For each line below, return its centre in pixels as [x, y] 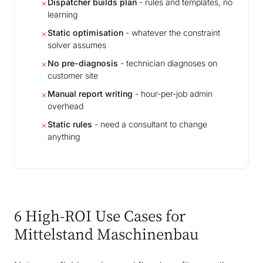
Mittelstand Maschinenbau [107, 234]
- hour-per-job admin [173, 94]
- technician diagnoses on [168, 63]
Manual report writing [90, 94]
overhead [65, 106]
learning [63, 15]
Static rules [70, 124]
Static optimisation [85, 33]
